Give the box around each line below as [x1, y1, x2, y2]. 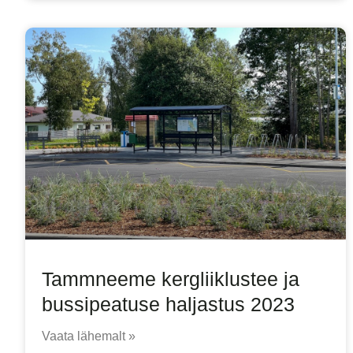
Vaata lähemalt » [42, 329, 136, 343]
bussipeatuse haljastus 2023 [42, 292, 295, 315]
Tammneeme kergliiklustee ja [42, 267, 299, 290]
